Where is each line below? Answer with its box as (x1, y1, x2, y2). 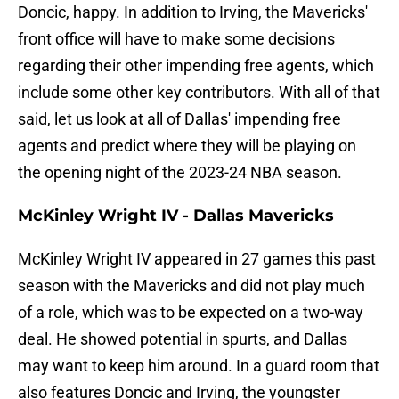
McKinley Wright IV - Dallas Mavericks (18, 206, 334, 226)
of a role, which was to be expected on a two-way (18, 303, 363, 322)
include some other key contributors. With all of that (18, 83, 380, 102)
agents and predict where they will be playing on (18, 136, 356, 156)
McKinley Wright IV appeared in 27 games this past (18, 249, 376, 269)
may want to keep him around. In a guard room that (18, 356, 379, 376)
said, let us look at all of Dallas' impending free (18, 110, 341, 129)
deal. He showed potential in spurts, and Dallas (18, 330, 347, 349)
